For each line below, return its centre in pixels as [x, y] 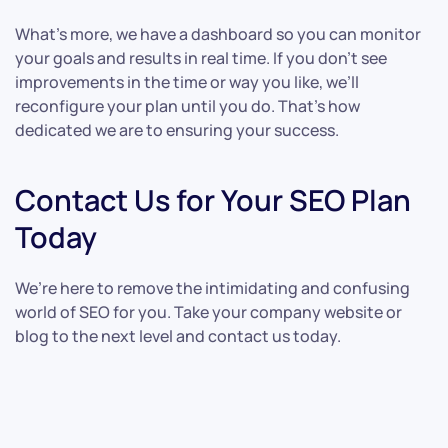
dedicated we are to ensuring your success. [177, 130]
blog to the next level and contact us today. [178, 336]
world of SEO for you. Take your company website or [208, 312]
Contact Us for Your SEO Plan [213, 200]
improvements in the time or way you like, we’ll [187, 82]
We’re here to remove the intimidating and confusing [212, 288]
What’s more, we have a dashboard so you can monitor [218, 34]
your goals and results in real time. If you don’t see [201, 58]
